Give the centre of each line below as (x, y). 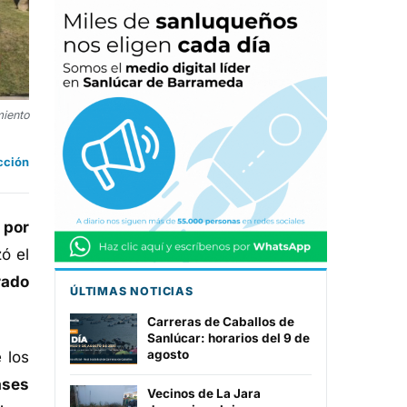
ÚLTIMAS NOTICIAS (132, 292)
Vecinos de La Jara (204, 394)
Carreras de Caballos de (221, 322)
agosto (168, 355)
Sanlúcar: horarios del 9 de (228, 338)
